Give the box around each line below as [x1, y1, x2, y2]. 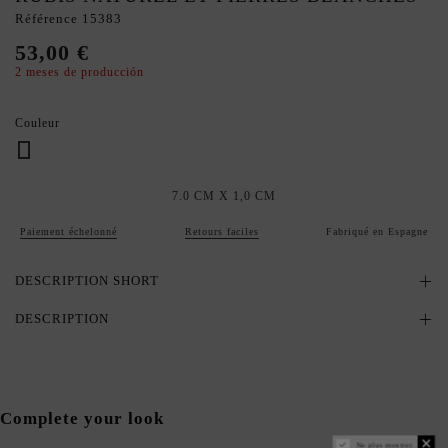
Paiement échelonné [20, 225, 117, 237]
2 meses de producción [15, 65, 144, 80]
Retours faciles [184, 225, 259, 237]
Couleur [15, 115, 60, 130]
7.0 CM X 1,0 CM [172, 188, 276, 203]
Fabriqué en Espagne [326, 225, 428, 237]
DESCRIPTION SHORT [15, 272, 159, 288]
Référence [15, 11, 78, 27]
